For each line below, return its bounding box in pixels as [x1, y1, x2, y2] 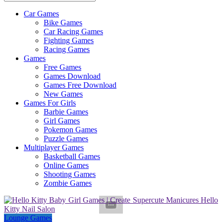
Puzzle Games [44, 134, 88, 143]
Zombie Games [44, 178, 92, 187]
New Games [44, 89, 83, 98]
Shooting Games [44, 169, 96, 178]
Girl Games [44, 116, 80, 125]
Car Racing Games [44, 27, 103, 36]
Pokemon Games [44, 125, 97, 134]
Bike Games [44, 18, 82, 27]
